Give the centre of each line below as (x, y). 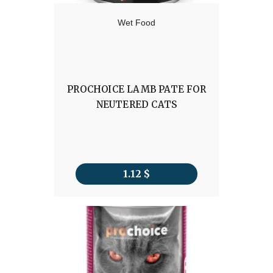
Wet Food (136, 23)
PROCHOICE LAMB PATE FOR (136, 90)
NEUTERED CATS (136, 105)
